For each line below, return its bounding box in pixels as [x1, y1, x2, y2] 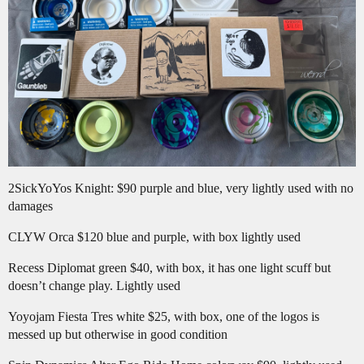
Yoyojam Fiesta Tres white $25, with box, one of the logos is [8, 309, 319, 323]
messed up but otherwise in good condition [8, 327, 227, 341]
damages [8, 198, 53, 213]
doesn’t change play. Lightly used [8, 278, 180, 292]
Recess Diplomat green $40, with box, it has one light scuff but [8, 260, 331, 275]
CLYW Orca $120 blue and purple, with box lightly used [8, 229, 301, 244]
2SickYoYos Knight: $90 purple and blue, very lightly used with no [8, 180, 353, 195]
